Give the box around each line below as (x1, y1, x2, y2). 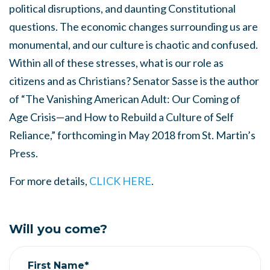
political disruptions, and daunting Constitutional (9, 2, 236, 15)
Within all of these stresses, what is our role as (9, 56, 224, 69)
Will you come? (9, 222, 107, 236)
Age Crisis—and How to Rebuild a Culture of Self (9, 110, 234, 124)
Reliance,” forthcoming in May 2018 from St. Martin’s (9, 128, 256, 142)
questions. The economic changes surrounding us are (9, 20, 258, 33)
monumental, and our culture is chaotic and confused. (9, 38, 258, 51)
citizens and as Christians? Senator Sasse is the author (9, 74, 259, 87)
